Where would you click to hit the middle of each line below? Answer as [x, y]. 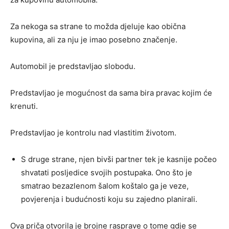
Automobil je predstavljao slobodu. [73, 66]
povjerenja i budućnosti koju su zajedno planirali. [109, 199]
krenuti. [24, 106]
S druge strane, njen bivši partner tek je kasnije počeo [119, 159]
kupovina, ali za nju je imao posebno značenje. [94, 40]
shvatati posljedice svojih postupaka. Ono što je [107, 173]
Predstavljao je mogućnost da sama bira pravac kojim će [111, 93]
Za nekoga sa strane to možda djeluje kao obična [98, 27]
